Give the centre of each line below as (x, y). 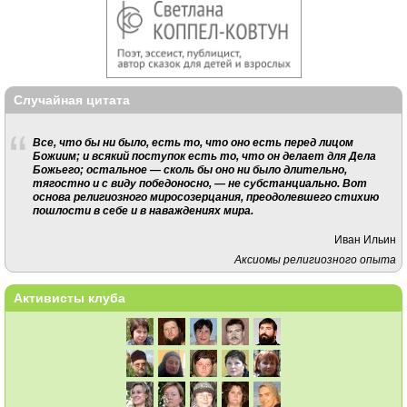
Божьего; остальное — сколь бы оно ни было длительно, (189, 169)
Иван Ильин (366, 240)
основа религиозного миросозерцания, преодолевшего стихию (205, 196)
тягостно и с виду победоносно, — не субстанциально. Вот (199, 183)
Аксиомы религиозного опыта (316, 260)
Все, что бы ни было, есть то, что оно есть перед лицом (193, 142)
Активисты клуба (69, 298)
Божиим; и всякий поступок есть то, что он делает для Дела (204, 155)
